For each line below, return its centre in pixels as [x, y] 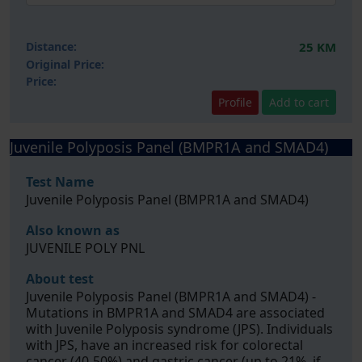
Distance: [51, 46]
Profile [235, 102]
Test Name [60, 182]
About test [60, 279]
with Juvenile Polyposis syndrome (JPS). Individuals [179, 329]
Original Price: [65, 64]
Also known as [73, 230]
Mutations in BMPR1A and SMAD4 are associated [175, 313]
